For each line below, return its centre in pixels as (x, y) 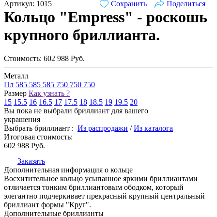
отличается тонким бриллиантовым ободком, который (94, 187)
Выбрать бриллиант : (39, 128)
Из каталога (153, 128)
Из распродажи (103, 128)
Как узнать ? (49, 93)
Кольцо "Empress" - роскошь (106, 17)
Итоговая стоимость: (38, 137)
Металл (16, 76)
